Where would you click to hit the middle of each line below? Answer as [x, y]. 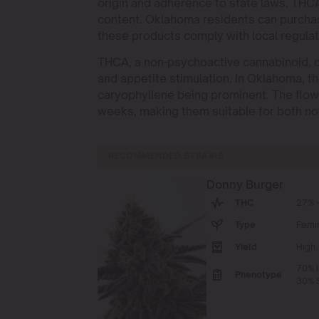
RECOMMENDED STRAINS [166, 156]
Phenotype [258, 274]
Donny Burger [245, 184]
